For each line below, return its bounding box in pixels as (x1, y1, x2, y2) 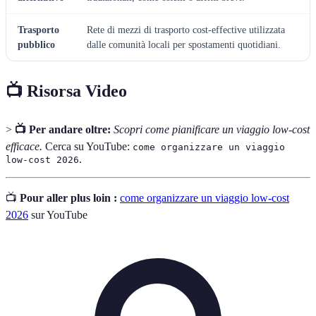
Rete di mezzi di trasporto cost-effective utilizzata (87, 25, 285, 36)
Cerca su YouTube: (42, 140, 133, 153)
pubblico (18, 39, 55, 51)
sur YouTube (28, 209, 87, 221)
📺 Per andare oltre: (15, 123, 111, 136)
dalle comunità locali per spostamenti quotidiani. (87, 39, 281, 51)
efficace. (6, 140, 42, 153)
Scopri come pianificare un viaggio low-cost (114, 123, 310, 136)
